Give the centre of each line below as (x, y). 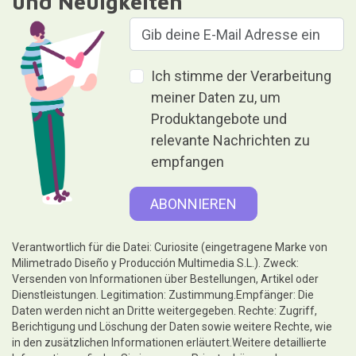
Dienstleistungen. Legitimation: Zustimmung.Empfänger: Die (163, 294)
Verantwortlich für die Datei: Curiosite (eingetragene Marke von (169, 247)
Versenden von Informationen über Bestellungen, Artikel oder (165, 279)
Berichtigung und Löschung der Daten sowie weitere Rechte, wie (172, 326)
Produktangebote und (219, 119)
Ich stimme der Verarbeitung (242, 76)
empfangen (188, 162)
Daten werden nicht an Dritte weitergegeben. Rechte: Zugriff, (164, 310)
